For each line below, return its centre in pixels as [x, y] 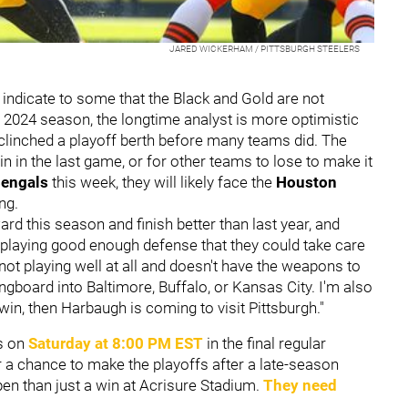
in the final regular [265, 343]
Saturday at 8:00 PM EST [116, 343]
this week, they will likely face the [162, 182]
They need [300, 385]
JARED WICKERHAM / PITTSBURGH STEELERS [264, 48]
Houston [306, 182]
